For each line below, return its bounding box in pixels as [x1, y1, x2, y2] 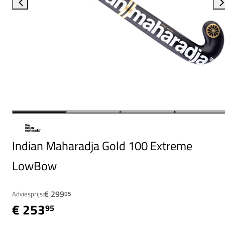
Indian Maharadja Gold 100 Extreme [12, 136, 192, 155]
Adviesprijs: [12, 188, 44, 199]
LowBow [12, 156, 57, 175]
